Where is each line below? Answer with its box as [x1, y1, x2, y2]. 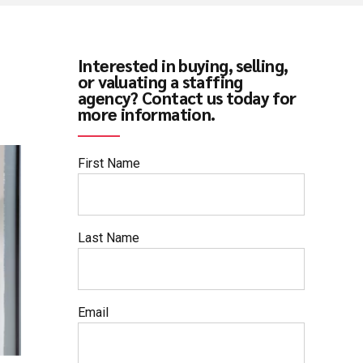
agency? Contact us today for [78, 86, 297, 109]
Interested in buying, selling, [78, 53, 288, 76]
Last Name [78, 230, 139, 246]
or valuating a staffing [78, 70, 243, 92]
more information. [78, 102, 216, 125]
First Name [78, 156, 140, 172]
